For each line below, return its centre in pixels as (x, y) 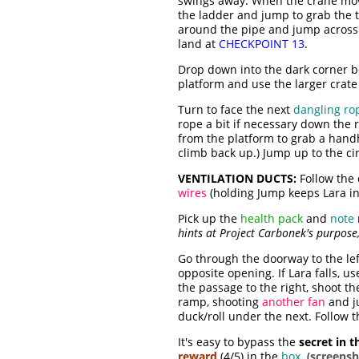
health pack (272, 219)
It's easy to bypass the (238, 342)
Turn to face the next (236, 110)
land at (198, 44)
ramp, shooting (220, 302)
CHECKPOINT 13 (262, 44)
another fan (294, 302)
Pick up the (209, 219)
